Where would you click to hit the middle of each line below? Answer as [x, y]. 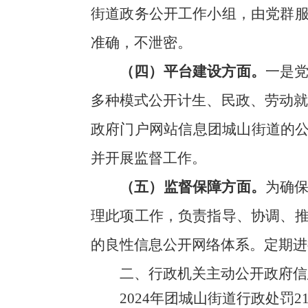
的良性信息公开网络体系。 [177, 244]
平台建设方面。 [214, 71]
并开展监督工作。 [148, 158]
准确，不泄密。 [141, 42]
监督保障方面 [207, 187]
